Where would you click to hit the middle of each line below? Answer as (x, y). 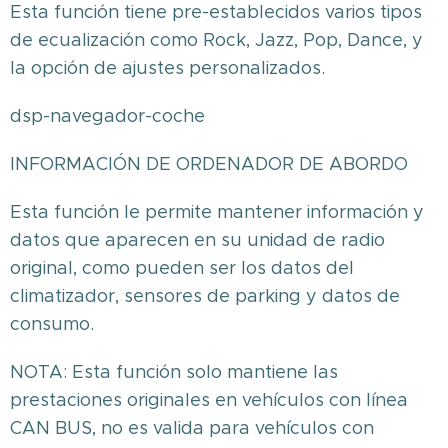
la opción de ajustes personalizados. (167, 68)
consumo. (52, 324)
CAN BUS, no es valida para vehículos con (192, 428)
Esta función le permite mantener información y (217, 212)
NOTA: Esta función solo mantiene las (174, 372)
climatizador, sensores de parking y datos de (205, 296)
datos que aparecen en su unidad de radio (197, 240)
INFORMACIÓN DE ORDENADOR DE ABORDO (209, 164)
